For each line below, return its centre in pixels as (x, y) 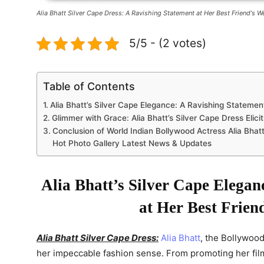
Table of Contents (89, 86)
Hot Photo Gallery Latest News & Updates (132, 143)
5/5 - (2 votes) (168, 43)
